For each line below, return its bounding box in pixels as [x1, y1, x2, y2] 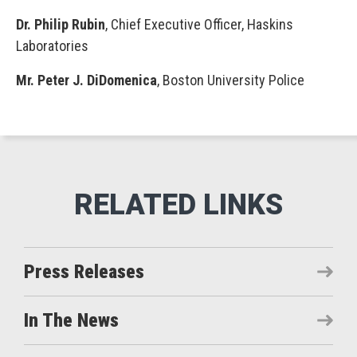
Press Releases [24, 261, 144, 283]
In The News [24, 309, 119, 331]
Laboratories [16, 37, 88, 54]
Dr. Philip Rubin [16, 16, 105, 33]
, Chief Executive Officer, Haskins [105, 16, 293, 33]
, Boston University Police [157, 72, 304, 88]
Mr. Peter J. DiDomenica [16, 72, 157, 88]
